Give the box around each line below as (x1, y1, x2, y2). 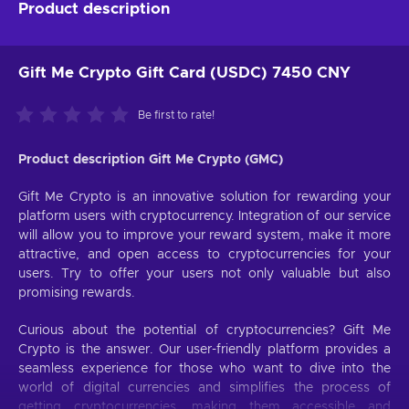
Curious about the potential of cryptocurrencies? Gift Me (18, 323, 391, 337)
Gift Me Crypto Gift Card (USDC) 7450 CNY (18, 64, 351, 80)
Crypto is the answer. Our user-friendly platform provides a (18, 342, 391, 356)
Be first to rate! (138, 109, 215, 121)
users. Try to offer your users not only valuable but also (18, 267, 391, 280)
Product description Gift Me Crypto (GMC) (18, 152, 283, 166)
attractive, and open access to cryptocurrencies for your (18, 247, 391, 261)
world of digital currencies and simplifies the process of (18, 381, 391, 394)
